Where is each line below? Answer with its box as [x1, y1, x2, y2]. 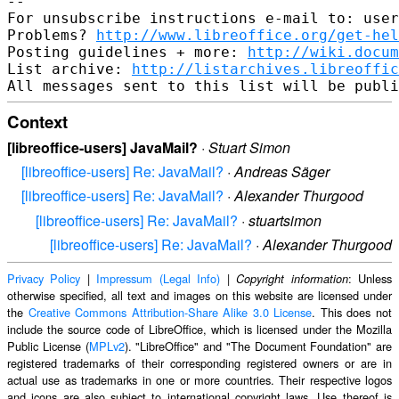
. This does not [312, 303, 393, 321]
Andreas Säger [234, 161, 330, 183]
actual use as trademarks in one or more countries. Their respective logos [7, 370, 392, 388]
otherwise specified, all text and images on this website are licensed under [7, 286, 392, 304]
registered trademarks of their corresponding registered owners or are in [7, 354, 392, 371]
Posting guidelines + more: [7, 43, 248, 61]
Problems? [7, 26, 96, 44]
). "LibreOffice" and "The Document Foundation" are [124, 337, 392, 354]
